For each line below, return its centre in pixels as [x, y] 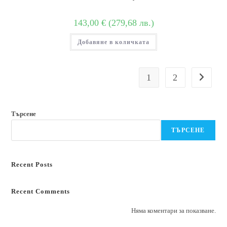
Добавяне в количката [113, 42]
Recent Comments [41, 191]
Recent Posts [32, 164]
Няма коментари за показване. [173, 210]
